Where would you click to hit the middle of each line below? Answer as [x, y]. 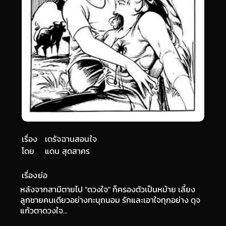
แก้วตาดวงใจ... [44, 210]
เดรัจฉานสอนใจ [71, 139]
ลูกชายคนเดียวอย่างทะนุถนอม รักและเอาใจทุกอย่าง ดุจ [110, 200]
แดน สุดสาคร [68, 151]
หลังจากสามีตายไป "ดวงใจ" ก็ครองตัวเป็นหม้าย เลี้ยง [108, 189]
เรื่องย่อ [35, 175]
